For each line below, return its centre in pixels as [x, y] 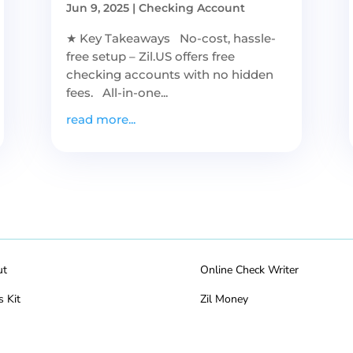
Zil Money [224, 299]
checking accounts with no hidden [169, 74]
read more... [100, 119]
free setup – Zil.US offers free [150, 56]
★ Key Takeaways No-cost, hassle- [171, 38]
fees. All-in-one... [117, 92]
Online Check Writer [249, 270]
